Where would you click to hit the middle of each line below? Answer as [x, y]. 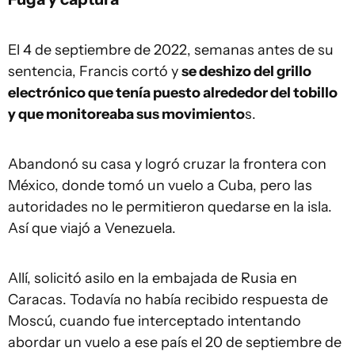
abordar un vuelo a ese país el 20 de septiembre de [175, 342]
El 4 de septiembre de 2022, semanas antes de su [171, 50]
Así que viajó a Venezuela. [92, 228]
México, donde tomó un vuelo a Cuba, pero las [160, 185]
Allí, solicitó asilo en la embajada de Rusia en [153, 278]
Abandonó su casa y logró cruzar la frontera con [167, 164]
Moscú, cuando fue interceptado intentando [155, 321]
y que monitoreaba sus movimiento [126, 114]
